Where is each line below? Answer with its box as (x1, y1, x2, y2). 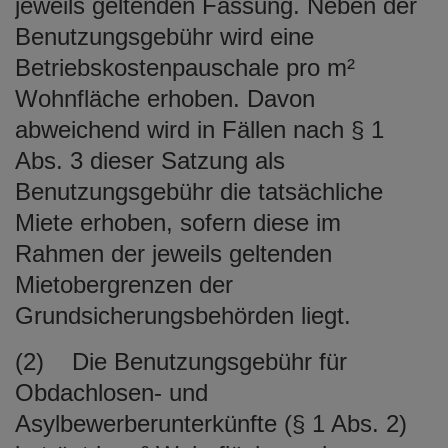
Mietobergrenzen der (15, 270, 233, 298)
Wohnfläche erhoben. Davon (15, 84, 315, 112)
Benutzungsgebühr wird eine (15, 22, 314, 50)
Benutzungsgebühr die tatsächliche (15, 177, 383, 205)
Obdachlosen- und (15, 378, 208, 406)
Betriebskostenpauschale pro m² (15, 53, 355, 81)
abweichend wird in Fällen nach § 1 (15, 115, 384, 143)
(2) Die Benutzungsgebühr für (15, 347, 347, 375)
